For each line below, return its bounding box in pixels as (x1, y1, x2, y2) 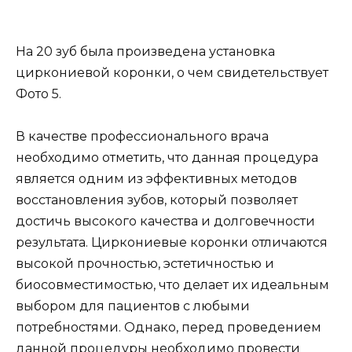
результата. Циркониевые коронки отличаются (16, 235, 328, 251)
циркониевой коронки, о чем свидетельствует (16, 65, 328, 81)
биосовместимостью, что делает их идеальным (16, 277, 329, 293)
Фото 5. (16, 86, 61, 102)
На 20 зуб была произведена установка (16, 44, 275, 60)
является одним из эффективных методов (16, 171, 297, 187)
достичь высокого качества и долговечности (16, 214, 315, 229)
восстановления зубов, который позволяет (16, 192, 298, 208)
